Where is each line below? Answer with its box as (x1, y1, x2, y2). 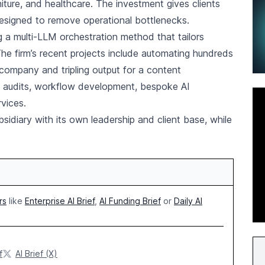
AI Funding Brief (99, 196, 161, 206)
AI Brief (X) (15, 248, 57, 258)
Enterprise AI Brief (25, 196, 95, 206)
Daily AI (174, 196, 202, 206)
